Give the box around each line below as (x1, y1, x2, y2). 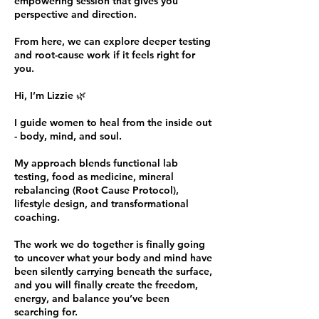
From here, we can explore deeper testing (14, 35, 211, 48)
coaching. (14, 211, 60, 224)
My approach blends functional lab (14, 157, 178, 169)
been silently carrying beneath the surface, (14, 265, 212, 278)
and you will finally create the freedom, (14, 278, 198, 291)
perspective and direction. (14, 8, 137, 21)
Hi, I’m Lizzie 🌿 (14, 89, 86, 102)
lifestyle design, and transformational (14, 197, 189, 210)
